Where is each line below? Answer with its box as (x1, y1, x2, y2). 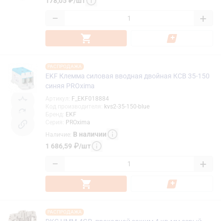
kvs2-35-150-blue (104, 103, 149, 110)
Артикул (45, 95, 69, 103)
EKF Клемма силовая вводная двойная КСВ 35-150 (45, 72, 210, 80)
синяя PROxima (45, 82, 95, 90)
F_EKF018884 (72, 95, 109, 103)
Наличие (45, 131, 70, 138)
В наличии (73, 130, 107, 138)
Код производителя (45, 103, 101, 110)
